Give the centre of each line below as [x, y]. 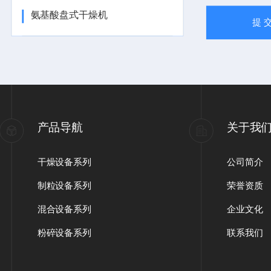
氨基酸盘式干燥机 [69, 15]
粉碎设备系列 [64, 233]
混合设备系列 [64, 209]
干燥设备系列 [64, 162]
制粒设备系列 [64, 185]
